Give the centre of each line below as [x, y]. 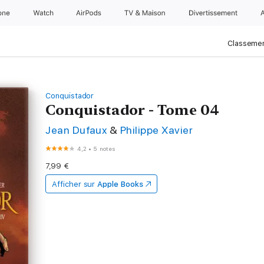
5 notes [104, 148]
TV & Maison [146, 13]
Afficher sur [74, 184]
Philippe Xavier [156, 130]
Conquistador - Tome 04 [133, 110]
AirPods [90, 13]
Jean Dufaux [76, 130]
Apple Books [120, 184]
